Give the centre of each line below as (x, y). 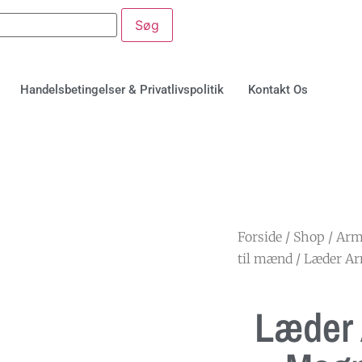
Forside (260, 236)
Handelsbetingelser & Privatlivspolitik (122, 89)
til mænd (265, 258)
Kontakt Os (278, 89)
